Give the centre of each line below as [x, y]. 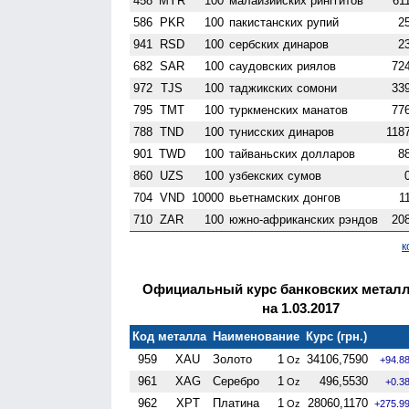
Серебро [236, 381]
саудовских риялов [283, 66]
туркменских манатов [289, 110]
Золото [233, 359]
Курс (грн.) [337, 336]
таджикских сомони [283, 88]
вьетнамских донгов [285, 197]
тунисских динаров [282, 131]
